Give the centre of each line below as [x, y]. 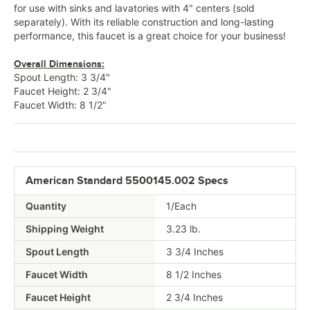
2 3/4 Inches [194, 297]
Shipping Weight [65, 228]
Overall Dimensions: [59, 63]
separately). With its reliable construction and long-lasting [144, 21]
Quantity [46, 206]
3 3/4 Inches [195, 251]
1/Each [181, 206]
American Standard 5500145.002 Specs [127, 180]
